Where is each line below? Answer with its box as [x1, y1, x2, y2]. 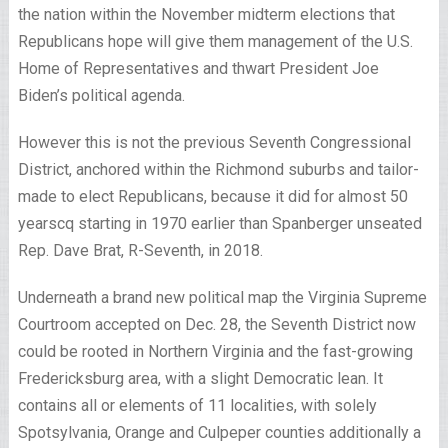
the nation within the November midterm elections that [17, 5, 395, 24]
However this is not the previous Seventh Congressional [17, 133, 411, 152]
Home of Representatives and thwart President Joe [17, 59, 379, 78]
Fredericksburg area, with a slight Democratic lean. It [17, 369, 383, 388]
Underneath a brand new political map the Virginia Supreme [17, 288, 427, 307]
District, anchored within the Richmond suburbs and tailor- [17, 160, 419, 179]
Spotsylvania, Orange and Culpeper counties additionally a [17, 423, 421, 442]
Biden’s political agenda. [17, 86, 185, 105]
